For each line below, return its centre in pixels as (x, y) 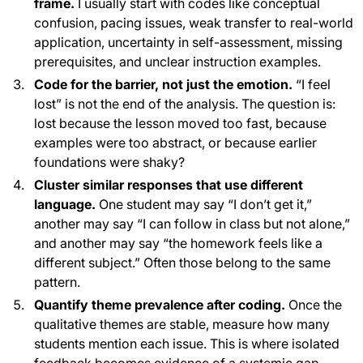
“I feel (312, 84)
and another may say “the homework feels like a (178, 243)
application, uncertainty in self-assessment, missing (188, 42)
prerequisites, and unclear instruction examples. (177, 61)
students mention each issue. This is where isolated (187, 343)
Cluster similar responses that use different (169, 184)
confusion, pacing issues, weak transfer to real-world (194, 22)
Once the (314, 304)
